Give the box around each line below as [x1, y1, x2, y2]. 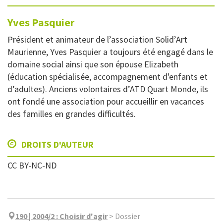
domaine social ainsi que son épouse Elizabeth [7, 58, 178, 70]
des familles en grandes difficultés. [7, 108, 136, 120]
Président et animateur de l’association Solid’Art [7, 34, 187, 46]
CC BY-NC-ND [7, 160, 56, 171]
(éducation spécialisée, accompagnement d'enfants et [7, 71, 208, 83]
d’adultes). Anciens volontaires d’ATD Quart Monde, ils [7, 83, 208, 95]
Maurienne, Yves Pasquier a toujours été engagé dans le [7, 46, 213, 58]
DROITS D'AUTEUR [19, 139, 94, 151]
